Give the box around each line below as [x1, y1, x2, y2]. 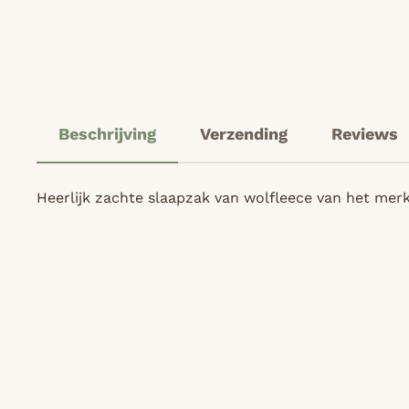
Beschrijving [58, 124, 156, 144]
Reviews [331, 124, 398, 144]
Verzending [200, 124, 288, 144]
